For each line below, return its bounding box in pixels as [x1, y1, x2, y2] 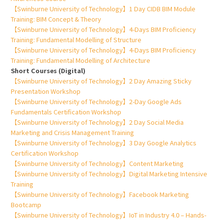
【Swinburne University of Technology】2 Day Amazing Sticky [11, 76, 192, 86]
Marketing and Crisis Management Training [11, 128, 135, 137]
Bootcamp [11, 200, 42, 210]
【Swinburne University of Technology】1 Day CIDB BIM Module [11, 4, 196, 14]
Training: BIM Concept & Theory [11, 14, 102, 24]
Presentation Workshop [11, 86, 81, 96]
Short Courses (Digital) [11, 66, 86, 76]
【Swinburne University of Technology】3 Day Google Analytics [11, 138, 197, 148]
